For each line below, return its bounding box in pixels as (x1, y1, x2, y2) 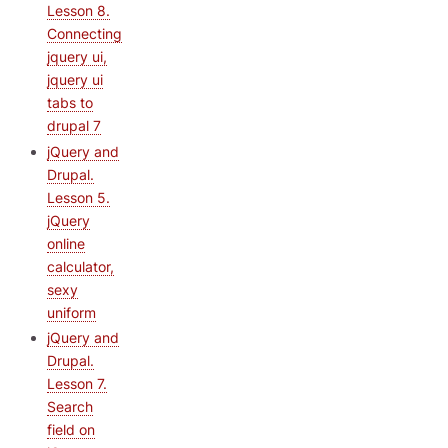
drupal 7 (47, 116, 101, 134)
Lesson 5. (47, 188, 110, 206)
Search (47, 398, 93, 416)
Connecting (47, 24, 122, 42)
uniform (47, 303, 96, 321)
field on (47, 421, 95, 439)
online (47, 234, 85, 252)
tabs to (47, 93, 93, 111)
